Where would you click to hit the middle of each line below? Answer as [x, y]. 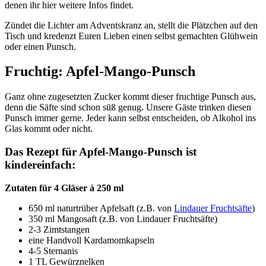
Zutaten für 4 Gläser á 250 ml [64, 188]
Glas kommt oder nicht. [49, 129]
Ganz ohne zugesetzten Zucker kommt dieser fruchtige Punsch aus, [130, 97]
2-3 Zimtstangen [59, 229]
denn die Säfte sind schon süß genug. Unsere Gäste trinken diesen [128, 107]
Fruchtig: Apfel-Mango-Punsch [100, 72]
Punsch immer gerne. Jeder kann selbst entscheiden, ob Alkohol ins [130, 118]
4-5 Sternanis [53, 251]
